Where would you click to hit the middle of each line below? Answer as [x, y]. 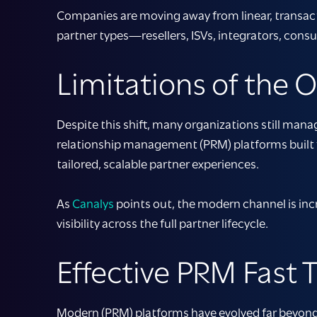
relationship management [128, 145]
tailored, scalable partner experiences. [158, 165]
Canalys [93, 204]
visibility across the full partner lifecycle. [162, 224]
